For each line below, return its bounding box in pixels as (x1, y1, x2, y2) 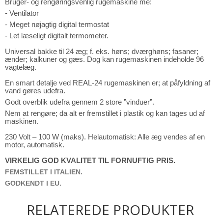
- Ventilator (5, 8, 39, 17)
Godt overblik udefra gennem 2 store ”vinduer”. (5, 97, 154, 106)
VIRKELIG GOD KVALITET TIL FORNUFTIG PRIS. (5, 156, 175, 165)
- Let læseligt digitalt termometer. (5, 31, 109, 40)
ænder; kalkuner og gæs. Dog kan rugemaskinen (5, 55, 164, 63)
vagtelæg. (5, 62, 36, 71)
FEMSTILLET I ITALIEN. (5, 167, 82, 176)
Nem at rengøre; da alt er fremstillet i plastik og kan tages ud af (5, 109, 205, 117)
